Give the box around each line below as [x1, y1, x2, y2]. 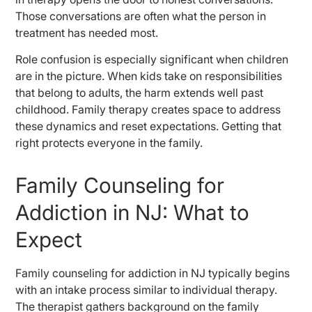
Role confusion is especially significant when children [15, 52, 289, 67]
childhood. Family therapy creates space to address [15, 102, 281, 117]
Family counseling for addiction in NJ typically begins [15, 266, 290, 281]
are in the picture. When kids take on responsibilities [15, 69, 283, 84]
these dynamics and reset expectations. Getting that [15, 119, 282, 134]
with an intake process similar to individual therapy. [15, 283, 278, 297]
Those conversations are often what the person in [15, 8, 267, 23]
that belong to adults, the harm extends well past [15, 86, 264, 100]
